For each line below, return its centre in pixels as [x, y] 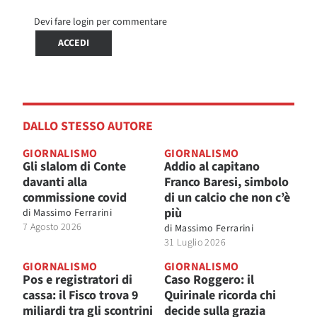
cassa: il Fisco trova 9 [81, 295]
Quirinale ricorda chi [220, 295]
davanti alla [55, 182]
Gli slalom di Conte [74, 166]
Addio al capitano [212, 166]
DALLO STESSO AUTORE [88, 126]
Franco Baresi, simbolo [226, 182]
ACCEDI [74, 43]
